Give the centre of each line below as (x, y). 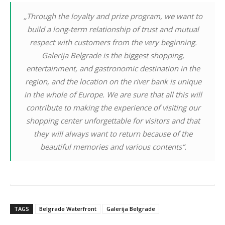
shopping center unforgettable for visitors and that (113, 121)
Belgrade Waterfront (68, 209)
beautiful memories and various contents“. (113, 147)
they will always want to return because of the (113, 134)
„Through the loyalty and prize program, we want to (113, 16)
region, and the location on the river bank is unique (113, 82)
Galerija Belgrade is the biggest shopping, (113, 55)
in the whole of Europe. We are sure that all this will (113, 95)
